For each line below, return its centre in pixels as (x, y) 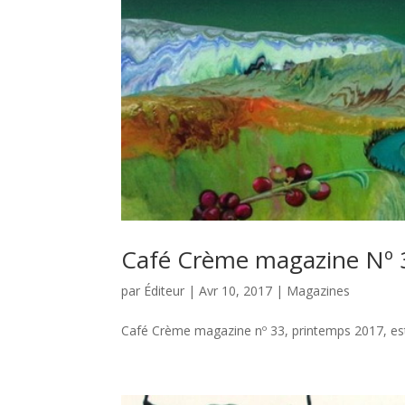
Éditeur (165, 291)
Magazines (319, 291)
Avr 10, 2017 (236, 291)
